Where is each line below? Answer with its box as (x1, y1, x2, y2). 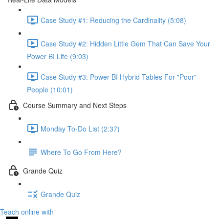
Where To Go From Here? (41, 147, 122, 157)
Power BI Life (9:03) (27, 51, 88, 61)
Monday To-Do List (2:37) (41, 123, 120, 133)
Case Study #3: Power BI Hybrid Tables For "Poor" (41, 71, 197, 82)
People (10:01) (27, 85, 73, 94)
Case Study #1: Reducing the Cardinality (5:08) (41, 15, 186, 25)
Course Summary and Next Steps (23, 100, 127, 110)
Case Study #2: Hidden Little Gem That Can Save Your (41, 38, 210, 48)
